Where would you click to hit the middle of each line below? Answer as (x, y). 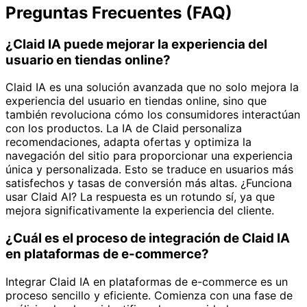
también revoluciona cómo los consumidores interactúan (153, 115)
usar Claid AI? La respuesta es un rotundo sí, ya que (140, 197)
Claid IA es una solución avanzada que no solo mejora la (152, 87)
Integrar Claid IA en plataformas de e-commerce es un (147, 281)
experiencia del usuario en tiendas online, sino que (136, 101)
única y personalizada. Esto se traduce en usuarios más (149, 170)
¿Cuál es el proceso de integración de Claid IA (148, 238)
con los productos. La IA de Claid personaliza (124, 128)
